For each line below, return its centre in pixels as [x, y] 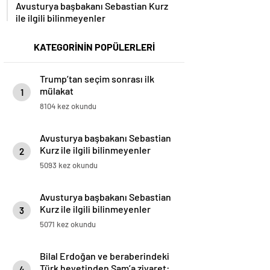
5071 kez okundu [68, 224]
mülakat [57, 91]
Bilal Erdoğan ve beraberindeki [105, 256]
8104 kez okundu [68, 106]
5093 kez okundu [69, 165]
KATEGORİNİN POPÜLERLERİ [94, 47]
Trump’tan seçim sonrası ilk [97, 79]
